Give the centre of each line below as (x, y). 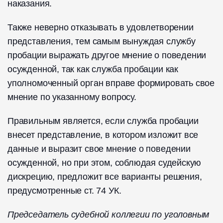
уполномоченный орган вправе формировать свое (111, 83)
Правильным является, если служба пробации (103, 121)
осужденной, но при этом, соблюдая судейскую (105, 163)
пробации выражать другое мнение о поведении (107, 56)
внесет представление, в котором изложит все (103, 135)
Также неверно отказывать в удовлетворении (101, 28)
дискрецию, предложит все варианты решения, (105, 177)
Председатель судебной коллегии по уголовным (109, 215)
